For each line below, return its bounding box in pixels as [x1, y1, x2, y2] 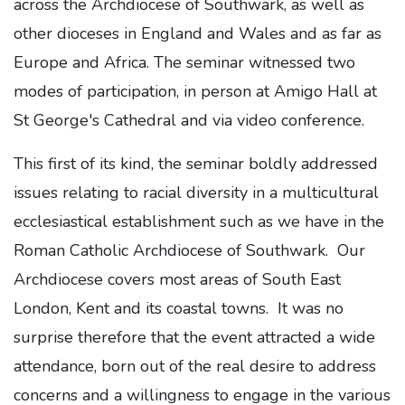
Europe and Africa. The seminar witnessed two [14, 52, 355, 74]
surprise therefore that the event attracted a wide [14, 326, 375, 349]
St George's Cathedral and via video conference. [14, 109, 369, 132]
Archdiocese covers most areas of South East [14, 268, 341, 291]
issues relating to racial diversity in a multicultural [14, 182, 379, 204]
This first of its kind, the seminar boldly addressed [14, 153, 378, 175]
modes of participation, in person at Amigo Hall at [14, 80, 377, 103]
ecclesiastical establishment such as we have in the [14, 211, 384, 233]
